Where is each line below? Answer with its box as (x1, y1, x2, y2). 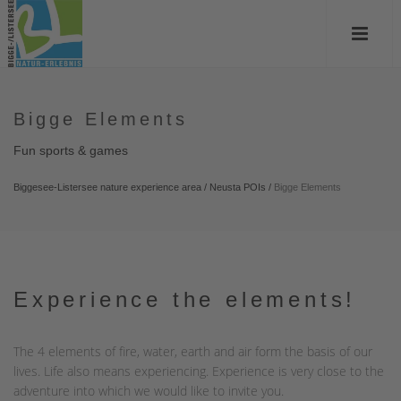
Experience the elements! (13, 287, 357, 311)
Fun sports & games (13, 143, 128, 158)
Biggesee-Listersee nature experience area (13, 182, 201, 192)
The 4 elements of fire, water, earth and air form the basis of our (13, 343, 372, 361)
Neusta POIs (209, 182, 266, 192)
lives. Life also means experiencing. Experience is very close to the (13, 363, 384, 380)
